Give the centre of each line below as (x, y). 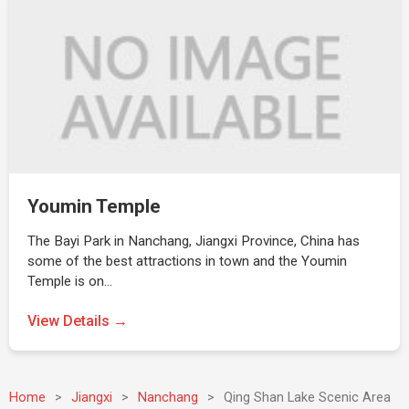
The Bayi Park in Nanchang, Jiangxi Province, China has (194, 241)
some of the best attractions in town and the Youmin (187, 261)
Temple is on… (70, 281)
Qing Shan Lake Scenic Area (307, 398)
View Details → (78, 321)
